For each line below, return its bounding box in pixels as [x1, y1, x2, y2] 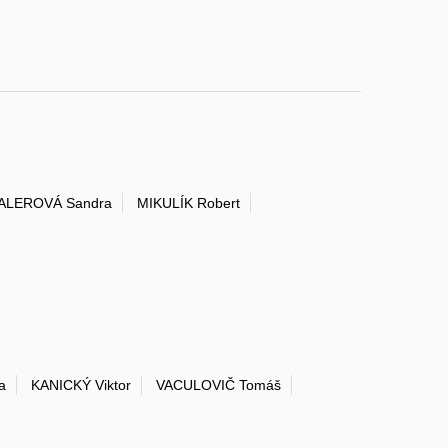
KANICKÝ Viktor [31, 377, 131, 394]
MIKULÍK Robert [137, 195, 240, 212]
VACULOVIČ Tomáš [156, 377, 281, 394]
